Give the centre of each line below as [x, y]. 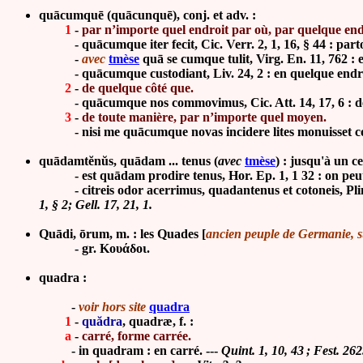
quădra [102, 321]
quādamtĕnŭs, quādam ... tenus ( [128, 161]
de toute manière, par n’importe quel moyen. [204, 117]
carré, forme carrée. [137, 336]
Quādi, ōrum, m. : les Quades [120, 234]
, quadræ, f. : [158, 321]
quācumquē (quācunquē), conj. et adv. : [149, 15]
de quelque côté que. [138, 88]
